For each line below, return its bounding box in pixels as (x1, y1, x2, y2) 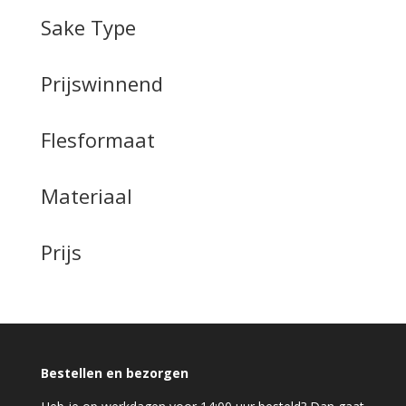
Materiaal (40, 181, 132, 209)
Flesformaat (40, 125, 155, 153)
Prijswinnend (40, 69, 163, 97)
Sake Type (40, 13, 136, 41)
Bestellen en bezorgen (40, 363, 188, 382)
